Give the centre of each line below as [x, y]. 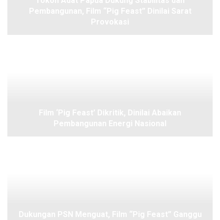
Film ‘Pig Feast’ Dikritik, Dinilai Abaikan [110, 112]
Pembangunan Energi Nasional [110, 123]
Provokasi [110, 22]
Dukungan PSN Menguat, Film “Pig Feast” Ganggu [110, 214]
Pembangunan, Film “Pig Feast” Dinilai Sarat [110, 11]
